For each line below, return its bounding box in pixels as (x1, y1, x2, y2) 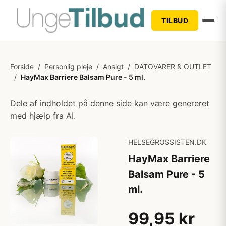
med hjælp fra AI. (10, 110, 76, 121)
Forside (10, 62, 34, 71)
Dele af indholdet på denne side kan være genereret (10, 98, 209, 108)
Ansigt (103, 62, 124, 71)
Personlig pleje (44, 62, 92, 71)
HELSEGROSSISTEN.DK (128, 138, 206, 146)
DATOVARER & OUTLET (134, 62, 211, 71)
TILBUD (161, 16, 188, 25)
